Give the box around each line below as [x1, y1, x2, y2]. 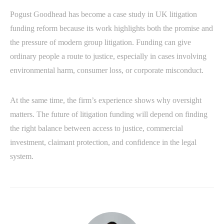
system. [10, 152, 33, 161]
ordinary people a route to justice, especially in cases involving [10, 52, 206, 61]
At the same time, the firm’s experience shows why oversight [10, 96, 201, 105]
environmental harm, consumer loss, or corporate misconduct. [10, 66, 203, 75]
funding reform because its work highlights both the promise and [10, 24, 213, 33]
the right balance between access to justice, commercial [10, 124, 183, 133]
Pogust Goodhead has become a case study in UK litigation [10, 10, 197, 19]
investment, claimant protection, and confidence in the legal [10, 138, 196, 147]
